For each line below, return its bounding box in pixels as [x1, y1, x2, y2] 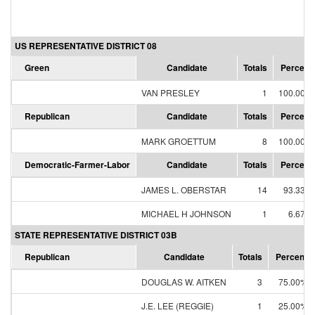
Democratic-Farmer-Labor [25, 158, 130, 171]
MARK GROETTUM [141, 135, 216, 147]
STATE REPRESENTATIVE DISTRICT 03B [15, 229, 177, 241]
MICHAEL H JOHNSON [141, 207, 231, 219]
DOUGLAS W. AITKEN [141, 276, 226, 288]
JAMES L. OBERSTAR [141, 184, 226, 195]
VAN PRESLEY [141, 86, 200, 98]
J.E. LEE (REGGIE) [141, 300, 214, 311]
